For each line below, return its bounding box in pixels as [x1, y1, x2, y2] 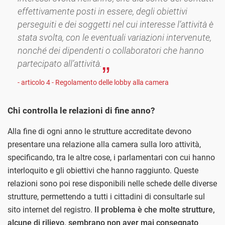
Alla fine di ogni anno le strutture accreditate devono [8, 127, 191, 137]
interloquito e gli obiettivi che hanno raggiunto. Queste [8, 166, 198, 176]
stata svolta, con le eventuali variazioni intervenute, [18, 32, 211, 43]
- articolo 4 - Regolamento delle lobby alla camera [18, 78, 169, 87]
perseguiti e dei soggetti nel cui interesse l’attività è [18, 19, 213, 30]
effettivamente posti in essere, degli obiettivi [18, 6, 187, 17]
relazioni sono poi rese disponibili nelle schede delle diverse [8, 179, 217, 189]
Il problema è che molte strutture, [94, 205, 215, 215]
